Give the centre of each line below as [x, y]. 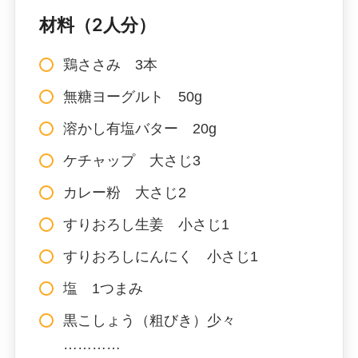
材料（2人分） [97, 24]
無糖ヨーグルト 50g [132, 96]
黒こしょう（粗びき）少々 [149, 320]
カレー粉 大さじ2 [124, 192]
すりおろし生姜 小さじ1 [146, 224]
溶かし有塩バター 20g [139, 128]
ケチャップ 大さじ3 [131, 160]
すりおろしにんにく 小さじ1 [160, 256]
